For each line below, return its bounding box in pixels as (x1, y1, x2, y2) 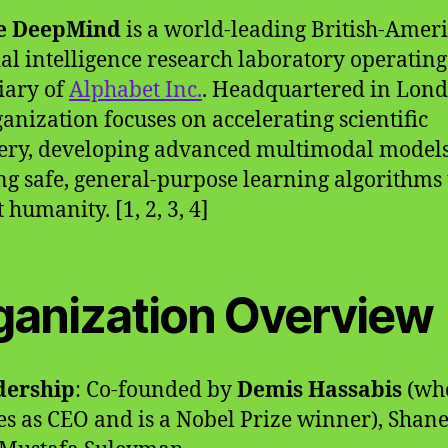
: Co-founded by (75, 377, 237, 405)
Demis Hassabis (237, 377, 402, 405)
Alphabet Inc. (69, 77, 202, 105)
